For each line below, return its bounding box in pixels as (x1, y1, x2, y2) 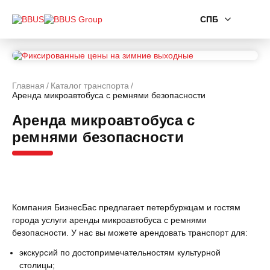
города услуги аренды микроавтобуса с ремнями (12, 215, 207, 225)
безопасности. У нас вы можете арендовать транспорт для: (12, 228, 248, 237)
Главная (12, 81, 45, 90)
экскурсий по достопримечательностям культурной (19, 248, 221, 257)
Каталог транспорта (51, 81, 129, 90)
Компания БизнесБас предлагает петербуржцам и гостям (12, 202, 240, 212)
